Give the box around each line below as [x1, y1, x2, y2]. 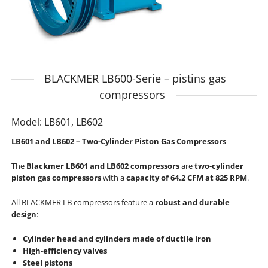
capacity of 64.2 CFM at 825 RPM [126, 172, 247, 184]
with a [100, 172, 126, 184]
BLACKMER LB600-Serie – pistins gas [41, 71, 227, 86]
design [11, 208, 36, 220]
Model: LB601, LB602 [11, 115, 103, 129]
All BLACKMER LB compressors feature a [11, 196, 155, 208]
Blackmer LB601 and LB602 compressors [26, 160, 179, 172]
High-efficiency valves [22, 245, 107, 256]
